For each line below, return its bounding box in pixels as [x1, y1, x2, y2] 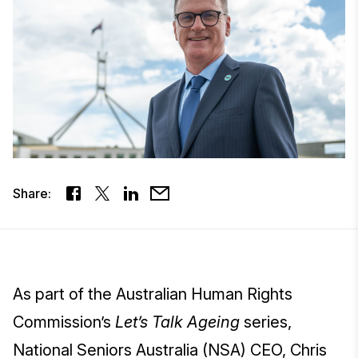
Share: [13, 185, 51, 202]
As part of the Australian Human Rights [13, 284, 292, 304]
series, [240, 312, 292, 332]
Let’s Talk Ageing [115, 312, 240, 332]
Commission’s [13, 312, 115, 332]
